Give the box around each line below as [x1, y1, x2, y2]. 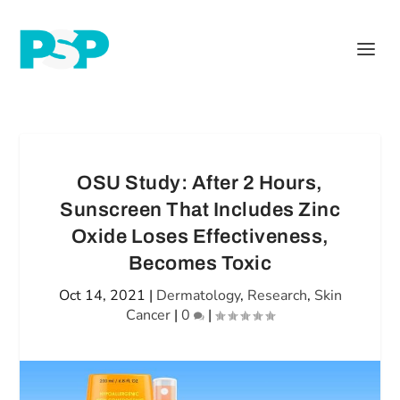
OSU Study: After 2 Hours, [77, 172, 323, 194]
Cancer [126, 305, 171, 325]
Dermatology [155, 286, 240, 305]
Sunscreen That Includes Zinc [60, 199, 340, 221]
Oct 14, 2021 [58, 286, 146, 305]
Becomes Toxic [128, 253, 272, 274]
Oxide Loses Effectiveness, [71, 226, 329, 247]
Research [246, 286, 307, 305]
